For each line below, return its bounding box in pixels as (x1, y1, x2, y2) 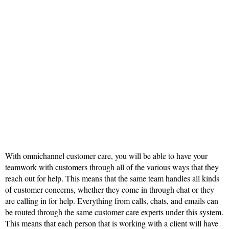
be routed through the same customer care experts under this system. (5, 207, 223, 218)
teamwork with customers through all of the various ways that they (5, 162, 219, 173)
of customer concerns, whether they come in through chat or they (5, 184, 214, 195)
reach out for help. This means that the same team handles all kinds (5, 173, 219, 184)
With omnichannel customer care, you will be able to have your (5, 150, 208, 162)
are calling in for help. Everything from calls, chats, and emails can (5, 195, 218, 207)
